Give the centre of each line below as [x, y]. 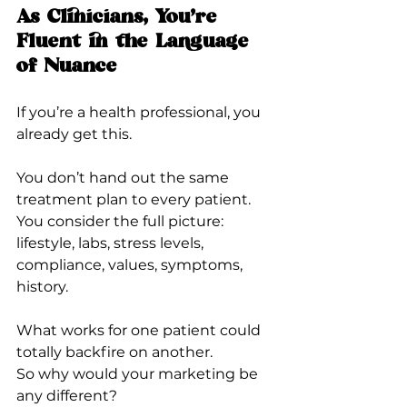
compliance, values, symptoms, [131, 264]
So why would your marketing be [139, 373]
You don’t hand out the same [124, 177]
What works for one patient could [140, 330]
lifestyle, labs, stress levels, [112, 243]
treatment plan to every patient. [134, 199]
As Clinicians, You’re [120, 18]
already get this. [74, 134]
